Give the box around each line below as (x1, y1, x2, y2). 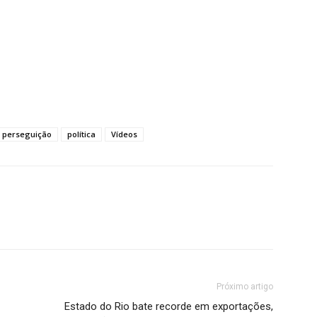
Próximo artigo (217, 282, 273, 292)
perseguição (2, 129, 52, 140)
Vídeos (111, 129, 137, 140)
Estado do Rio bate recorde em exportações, (64, 300, 273, 313)
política (67, 129, 96, 140)
